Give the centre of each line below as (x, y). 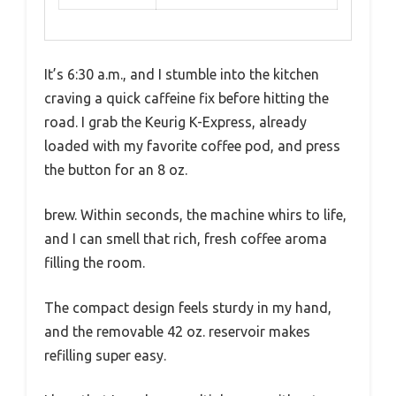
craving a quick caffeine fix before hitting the (187, 99)
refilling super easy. (105, 356)
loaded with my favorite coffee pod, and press (192, 146)
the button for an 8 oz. (116, 170)
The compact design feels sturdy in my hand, (188, 308)
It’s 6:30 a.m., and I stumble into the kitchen (182, 75)
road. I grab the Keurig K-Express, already (175, 122)
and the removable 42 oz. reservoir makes (177, 332)
